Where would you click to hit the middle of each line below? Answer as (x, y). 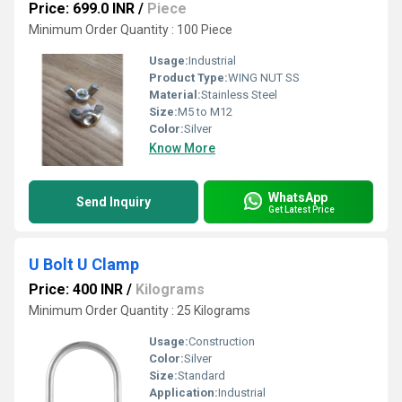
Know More (182, 148)
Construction (222, 341)
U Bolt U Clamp (84, 264)
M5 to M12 (205, 112)
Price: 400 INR (76, 289)
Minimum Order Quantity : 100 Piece (131, 30)
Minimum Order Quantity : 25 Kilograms (140, 310)
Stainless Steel (239, 95)
